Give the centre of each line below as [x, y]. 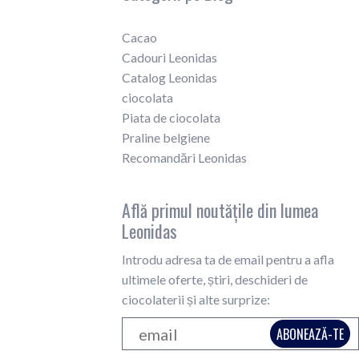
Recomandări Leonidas [184, 157]
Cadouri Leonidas [169, 57]
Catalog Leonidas [169, 77]
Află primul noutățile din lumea [220, 210]
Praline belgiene [166, 137]
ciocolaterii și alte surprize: [196, 299]
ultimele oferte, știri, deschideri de [215, 279]
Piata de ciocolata [171, 117]
